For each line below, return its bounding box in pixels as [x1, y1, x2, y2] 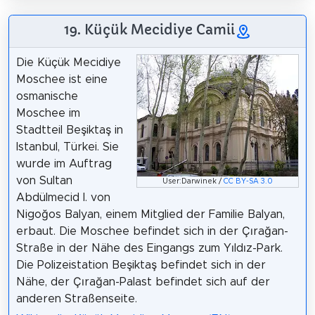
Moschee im [15, 108, 80, 120]
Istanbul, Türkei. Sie [15, 141, 119, 153]
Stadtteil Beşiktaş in [15, 124, 123, 136]
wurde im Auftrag [15, 158, 112, 170]
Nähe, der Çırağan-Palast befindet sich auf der [15, 276, 270, 288]
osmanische [15, 91, 78, 103]
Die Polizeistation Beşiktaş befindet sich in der [15, 259, 266, 271]
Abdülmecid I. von [15, 192, 110, 204]
